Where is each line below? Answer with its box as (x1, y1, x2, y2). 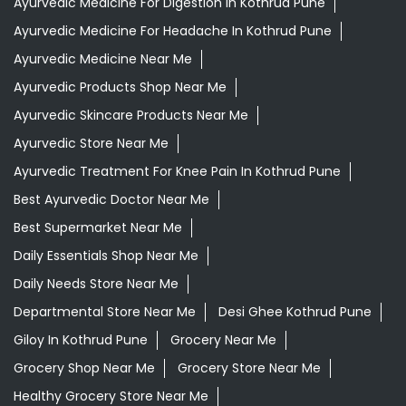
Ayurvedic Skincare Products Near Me (14, 106, 248, 125)
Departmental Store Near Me (14, 303, 196, 322)
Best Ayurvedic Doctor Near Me (14, 190, 209, 209)
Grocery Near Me (170, 331, 276, 350)
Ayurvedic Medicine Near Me (14, 50, 192, 69)
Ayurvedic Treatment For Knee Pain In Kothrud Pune (14, 162, 341, 181)
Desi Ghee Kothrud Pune (218, 303, 372, 322)
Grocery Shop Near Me (14, 359, 155, 378)
